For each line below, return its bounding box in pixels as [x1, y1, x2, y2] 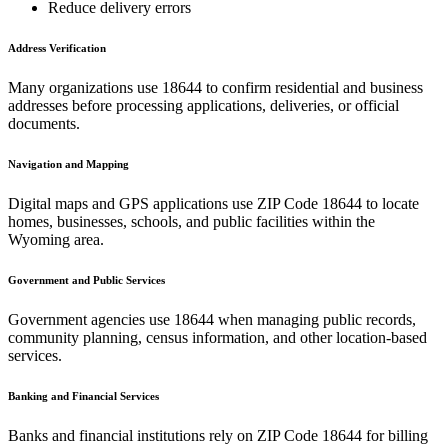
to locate [362, 194, 419, 212]
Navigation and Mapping [8, 157, 129, 170]
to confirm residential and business [202, 78, 423, 96]
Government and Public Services [8, 273, 165, 286]
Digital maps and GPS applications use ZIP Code [8, 194, 322, 212]
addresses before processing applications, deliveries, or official [8, 96, 399, 114]
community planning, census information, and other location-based [8, 328, 427, 346]
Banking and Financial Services [8, 389, 159, 402]
